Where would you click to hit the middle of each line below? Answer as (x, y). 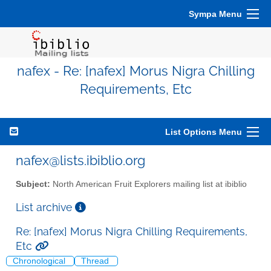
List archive (45, 207)
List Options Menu (204, 132)
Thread (96, 261)
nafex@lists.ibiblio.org (80, 160)
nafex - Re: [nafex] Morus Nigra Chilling (135, 71)
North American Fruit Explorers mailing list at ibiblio (149, 184)
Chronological (40, 261)
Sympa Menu (215, 14)
